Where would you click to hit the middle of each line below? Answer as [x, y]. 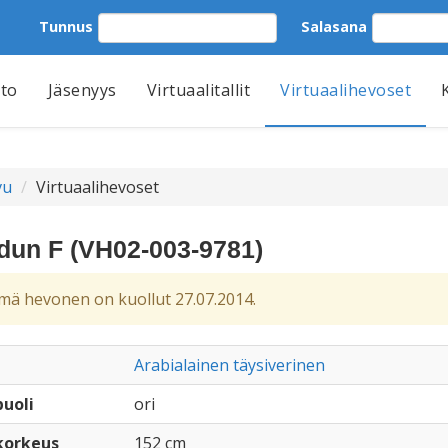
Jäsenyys [82, 90]
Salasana [334, 26]
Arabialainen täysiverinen [229, 365]
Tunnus [66, 26]
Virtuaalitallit [198, 90]
